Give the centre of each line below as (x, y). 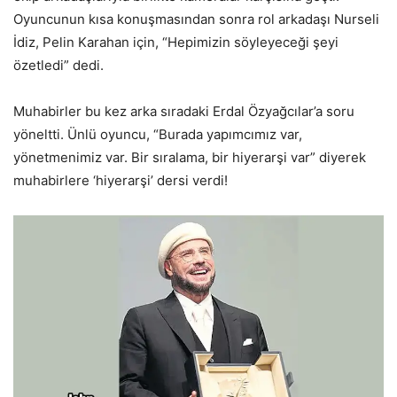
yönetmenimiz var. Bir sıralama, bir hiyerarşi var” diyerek (190, 158)
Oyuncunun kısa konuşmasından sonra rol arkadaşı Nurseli (196, 19)
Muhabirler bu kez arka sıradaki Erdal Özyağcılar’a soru (184, 112)
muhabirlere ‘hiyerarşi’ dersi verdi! (121, 181)
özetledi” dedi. (58, 66)
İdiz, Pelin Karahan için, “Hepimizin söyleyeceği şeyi (176, 43)
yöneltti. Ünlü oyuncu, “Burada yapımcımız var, (158, 135)
